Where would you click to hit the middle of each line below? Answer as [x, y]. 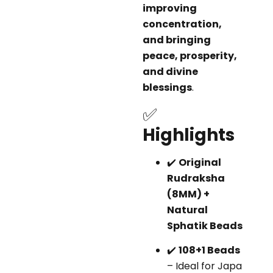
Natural [187, 210]
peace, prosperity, [190, 56]
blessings [167, 88]
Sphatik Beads [205, 225]
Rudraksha [196, 178]
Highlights [189, 135]
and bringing [177, 40]
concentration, [182, 24]
